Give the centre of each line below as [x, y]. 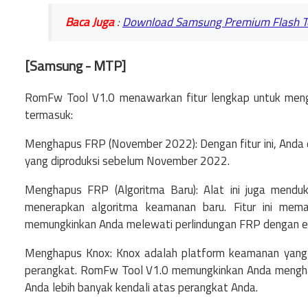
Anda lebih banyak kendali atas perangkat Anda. [141, 287]
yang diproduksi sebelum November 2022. [127, 161]
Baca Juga [90, 22]
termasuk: [49, 114]
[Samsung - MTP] [75, 66]
